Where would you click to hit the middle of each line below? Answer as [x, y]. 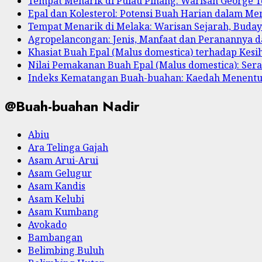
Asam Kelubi [56, 199]
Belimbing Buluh [66, 250]
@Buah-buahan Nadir [72, 106]
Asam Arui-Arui [63, 160]
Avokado [47, 224]
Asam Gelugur [60, 173]
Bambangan [55, 237]
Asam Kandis [57, 186]
